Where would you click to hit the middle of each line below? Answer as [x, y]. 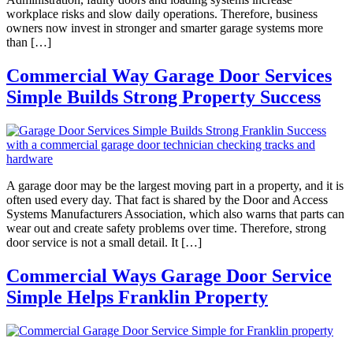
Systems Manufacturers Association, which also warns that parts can [175, 214]
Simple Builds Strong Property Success [163, 97]
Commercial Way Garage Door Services [169, 76]
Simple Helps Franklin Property [137, 297]
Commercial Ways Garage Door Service [169, 276]
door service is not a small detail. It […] [104, 243]
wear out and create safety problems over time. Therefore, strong [166, 229]
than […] [29, 43]
